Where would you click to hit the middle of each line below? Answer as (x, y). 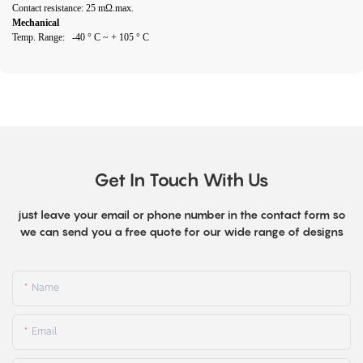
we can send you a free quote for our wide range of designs (181, 232)
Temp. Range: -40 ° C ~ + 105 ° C (81, 37)
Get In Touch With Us (181, 180)
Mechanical (37, 22)
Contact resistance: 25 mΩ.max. (73, 8)
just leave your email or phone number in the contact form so (181, 215)
